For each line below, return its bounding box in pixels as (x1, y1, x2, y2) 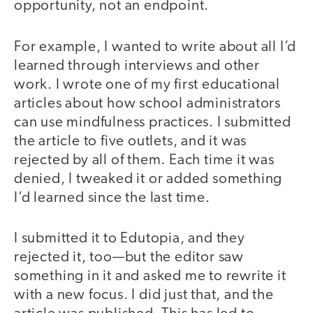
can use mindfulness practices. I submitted (14, 115, 291, 130)
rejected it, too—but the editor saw (14, 250, 244, 265)
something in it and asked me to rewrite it (14, 269, 286, 284)
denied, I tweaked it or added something (14, 171, 283, 187)
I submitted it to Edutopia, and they (14, 231, 245, 247)
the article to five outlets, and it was (14, 133, 247, 149)
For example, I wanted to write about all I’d (14, 39, 297, 54)
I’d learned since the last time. (14, 190, 214, 205)
